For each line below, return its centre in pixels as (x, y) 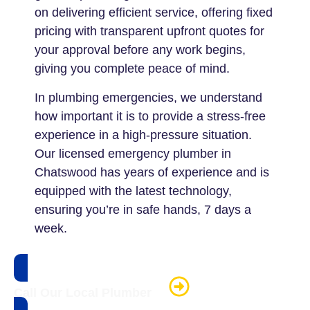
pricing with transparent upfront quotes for (149, 31)
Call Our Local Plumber (83, 293)
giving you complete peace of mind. (132, 69)
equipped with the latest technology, (133, 191)
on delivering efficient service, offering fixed (154, 13)
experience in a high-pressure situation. (143, 135)
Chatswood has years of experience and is (152, 172)
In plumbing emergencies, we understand (148, 97)
